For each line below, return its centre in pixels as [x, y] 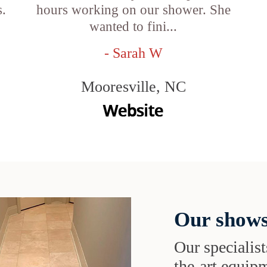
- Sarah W [133, 53]
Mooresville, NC [133, 87]
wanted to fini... [133, 27]
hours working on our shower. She [133, 10]
